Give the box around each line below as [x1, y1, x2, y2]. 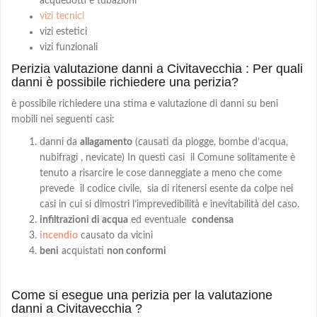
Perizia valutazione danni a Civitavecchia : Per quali [11, 61, 303, 76]
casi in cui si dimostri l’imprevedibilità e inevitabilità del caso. [40, 199, 302, 209]
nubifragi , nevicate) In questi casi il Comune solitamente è [40, 152, 295, 163]
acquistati [59, 246, 107, 256]
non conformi [107, 246, 166, 256]
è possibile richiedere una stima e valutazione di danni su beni [11, 98, 278, 109]
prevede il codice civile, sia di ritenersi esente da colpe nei [40, 183, 293, 194]
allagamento [80, 137, 132, 147]
